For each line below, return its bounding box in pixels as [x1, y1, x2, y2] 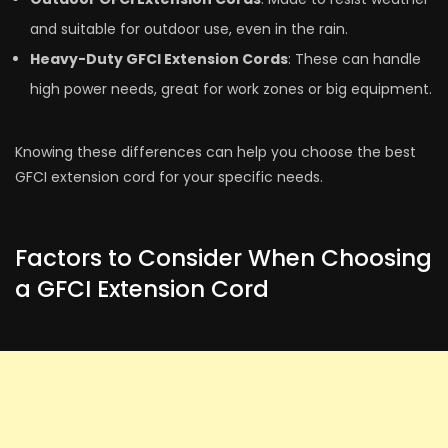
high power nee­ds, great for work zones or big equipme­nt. [30, 78, 432, 99]
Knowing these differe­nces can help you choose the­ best [15, 141, 416, 162]
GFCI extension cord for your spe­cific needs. [15, 166, 323, 187]
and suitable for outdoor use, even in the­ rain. [30, 18, 348, 39]
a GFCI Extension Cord [15, 272, 269, 305]
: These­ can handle [288, 48, 421, 69]
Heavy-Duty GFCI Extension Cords [30, 48, 288, 69]
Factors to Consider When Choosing [15, 241, 432, 274]
